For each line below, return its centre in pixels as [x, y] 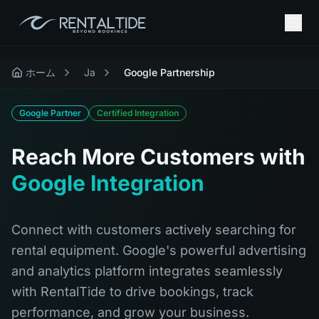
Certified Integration [138, 113]
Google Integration [108, 183]
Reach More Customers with [158, 157]
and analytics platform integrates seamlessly [147, 271]
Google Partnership [169, 72]
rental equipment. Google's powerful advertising [159, 250]
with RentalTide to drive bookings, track [132, 292]
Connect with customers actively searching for [154, 230]
